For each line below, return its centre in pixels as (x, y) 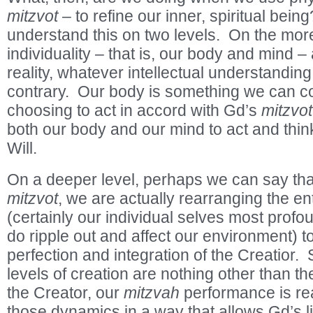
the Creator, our (65, 293)
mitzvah (152, 293)
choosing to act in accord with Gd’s (134, 110)
